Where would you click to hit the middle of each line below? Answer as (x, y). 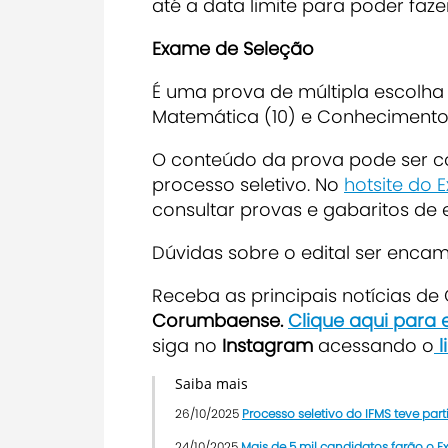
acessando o (376, 345)
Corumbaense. (220, 320)
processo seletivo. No (248, 184)
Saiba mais (211, 383)
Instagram (267, 345)
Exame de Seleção (233, 48)
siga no (184, 345)
